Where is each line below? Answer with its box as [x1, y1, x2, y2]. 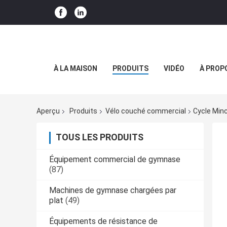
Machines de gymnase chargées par [49, 185, 176, 196]
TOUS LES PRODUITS [56, 132, 143, 143]
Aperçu [36, 107, 60, 116]
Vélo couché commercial [105, 107, 186, 116]
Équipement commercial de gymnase [49, 155, 180, 165]
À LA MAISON [53, 64, 97, 72]
